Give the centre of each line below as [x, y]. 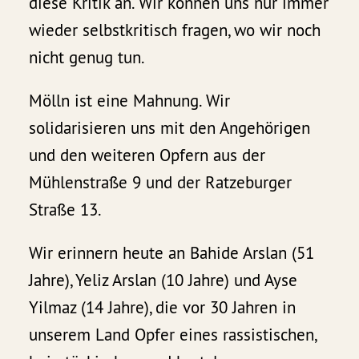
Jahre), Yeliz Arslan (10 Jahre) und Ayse [163, 280]
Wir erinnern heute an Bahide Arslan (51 [172, 252]
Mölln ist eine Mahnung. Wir [130, 100]
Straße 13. [66, 209]
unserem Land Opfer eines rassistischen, [173, 334]
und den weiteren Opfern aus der [147, 155]
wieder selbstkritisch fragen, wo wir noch [175, 30]
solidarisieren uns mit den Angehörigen [170, 127]
